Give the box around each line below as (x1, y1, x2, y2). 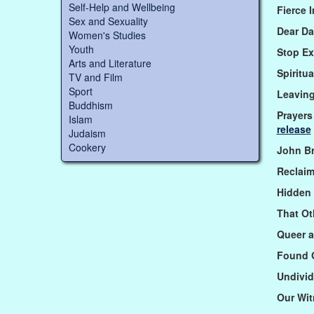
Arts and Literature (69, 56, 151, 71)
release (276, 121, 311, 136)
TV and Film (69, 70, 123, 85)
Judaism (69, 126, 106, 141)
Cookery (69, 140, 106, 155)
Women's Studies (69, 28, 146, 43)
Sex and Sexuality (69, 14, 148, 29)
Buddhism (69, 98, 113, 113)
